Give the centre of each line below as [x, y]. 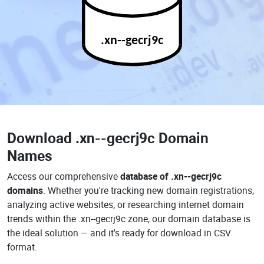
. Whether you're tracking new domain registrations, [148, 190]
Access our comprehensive [64, 176]
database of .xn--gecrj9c [171, 176]
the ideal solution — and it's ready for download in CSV [119, 233]
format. [22, 247]
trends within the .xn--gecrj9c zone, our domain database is [129, 219]
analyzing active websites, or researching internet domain [126, 204]
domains [25, 190]
